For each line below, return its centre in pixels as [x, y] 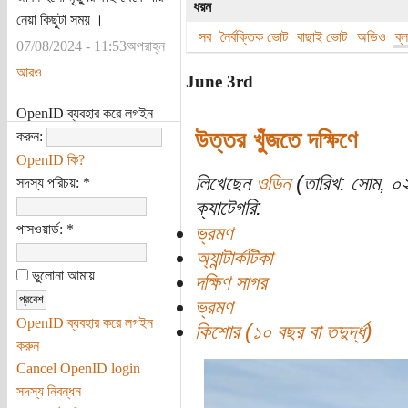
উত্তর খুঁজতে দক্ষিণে [275, 141]
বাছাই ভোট [322, 36]
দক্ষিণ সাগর [230, 283]
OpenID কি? [50, 159]
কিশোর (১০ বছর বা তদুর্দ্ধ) [283, 332]
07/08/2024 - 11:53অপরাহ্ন [90, 46]
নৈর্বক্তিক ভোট [255, 36]
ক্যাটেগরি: [228, 208]
